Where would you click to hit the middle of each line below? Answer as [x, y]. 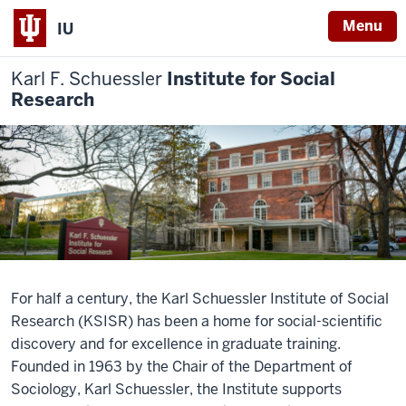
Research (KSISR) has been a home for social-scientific [197, 322]
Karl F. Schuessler [87, 79]
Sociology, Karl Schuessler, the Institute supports [176, 390]
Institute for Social [249, 79]
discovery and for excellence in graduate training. [176, 344]
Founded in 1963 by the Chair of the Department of [182, 367]
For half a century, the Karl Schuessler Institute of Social [200, 299]
